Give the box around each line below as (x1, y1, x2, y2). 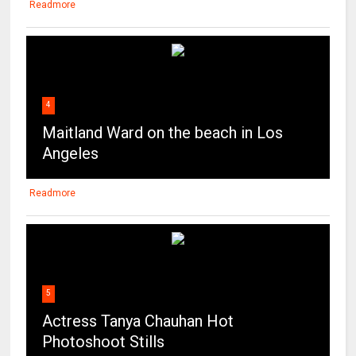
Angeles (42, 144, 99, 164)
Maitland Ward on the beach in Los (42, 123, 284, 143)
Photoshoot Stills (42, 332, 165, 352)
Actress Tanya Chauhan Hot (42, 311, 234, 331)
